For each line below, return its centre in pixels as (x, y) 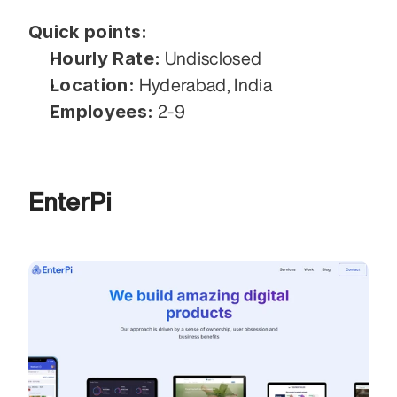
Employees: (102, 111)
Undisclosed (211, 58)
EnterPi (72, 201)
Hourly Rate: (105, 58)
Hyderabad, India (204, 84)
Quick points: (88, 31)
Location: (93, 85)
